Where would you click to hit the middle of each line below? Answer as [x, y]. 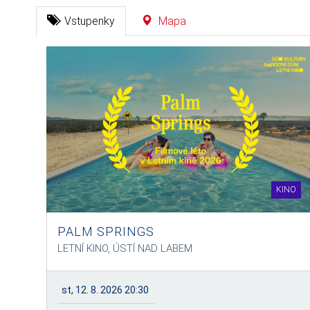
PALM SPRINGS [106, 231]
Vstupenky [90, 21]
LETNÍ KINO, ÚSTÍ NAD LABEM [125, 248]
